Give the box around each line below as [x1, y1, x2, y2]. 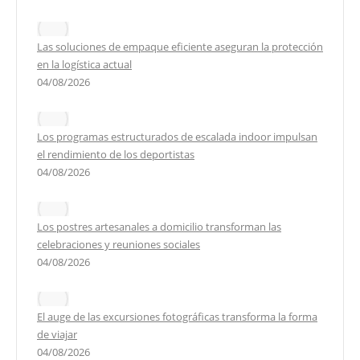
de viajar [37, 326, 77, 342]
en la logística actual [37, 56, 132, 72]
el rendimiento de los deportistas [37, 146, 194, 162]
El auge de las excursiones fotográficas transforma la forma [37, 309, 317, 324]
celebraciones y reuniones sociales [37, 236, 200, 252]
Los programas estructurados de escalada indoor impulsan [37, 129, 317, 144]
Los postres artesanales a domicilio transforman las [37, 219, 281, 234]
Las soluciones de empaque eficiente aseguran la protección [37, 39, 323, 54]
